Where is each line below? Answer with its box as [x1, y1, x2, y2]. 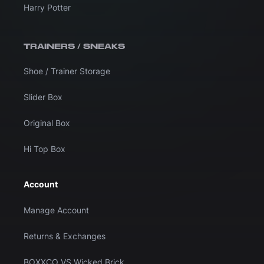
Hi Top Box [24, 144, 65, 154]
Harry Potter [24, 2, 71, 13]
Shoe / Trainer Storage [24, 66, 110, 77]
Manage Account [24, 205, 89, 216]
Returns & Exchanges [24, 231, 105, 242]
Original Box [24, 118, 70, 128]
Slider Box [24, 92, 62, 103]
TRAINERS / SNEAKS [24, 42, 125, 52]
